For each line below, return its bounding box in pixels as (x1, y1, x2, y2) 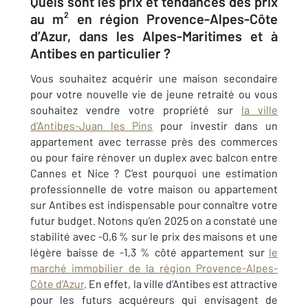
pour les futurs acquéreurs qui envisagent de (30, 293, 278, 306)
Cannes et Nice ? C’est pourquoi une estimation (30, 166, 278, 179)
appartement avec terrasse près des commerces (30, 135, 278, 148)
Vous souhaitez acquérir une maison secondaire (30, 71, 278, 85)
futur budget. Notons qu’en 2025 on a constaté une (30, 214, 278, 227)
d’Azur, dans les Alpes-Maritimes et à (30, 27, 278, 44)
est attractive (212, 277, 278, 290)
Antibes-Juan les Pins (37, 119, 153, 132)
